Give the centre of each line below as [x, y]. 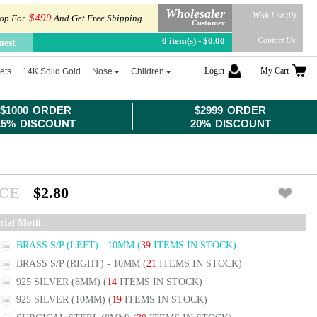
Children [148, 71]
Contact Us [276, 40]
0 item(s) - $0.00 [193, 40]
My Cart [275, 71]
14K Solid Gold [52, 71]
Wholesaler [195, 13]
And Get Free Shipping [97, 18]
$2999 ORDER [231, 110]
